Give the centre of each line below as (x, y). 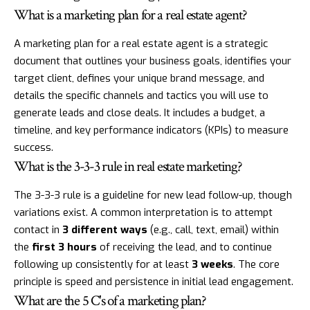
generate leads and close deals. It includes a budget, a (139, 113)
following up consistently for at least (103, 265)
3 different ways (105, 230)
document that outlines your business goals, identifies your (153, 61)
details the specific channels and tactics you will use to (141, 95)
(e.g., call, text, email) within (213, 230)
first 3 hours (64, 247)
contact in (38, 230)
